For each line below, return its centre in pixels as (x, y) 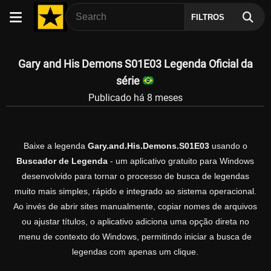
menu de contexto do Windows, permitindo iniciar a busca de (135, 237)
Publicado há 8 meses (135, 97)
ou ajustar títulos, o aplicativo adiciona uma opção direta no (135, 222)
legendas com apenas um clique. (135, 252)
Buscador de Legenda (62, 161)
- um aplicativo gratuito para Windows (181, 161)
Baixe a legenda (55, 146)
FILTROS (208, 17)
